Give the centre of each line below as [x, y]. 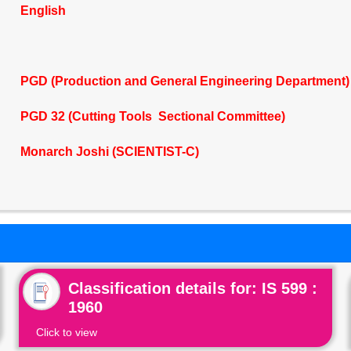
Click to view [67, 332]
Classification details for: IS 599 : [193, 288]
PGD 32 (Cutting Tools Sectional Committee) [152, 116]
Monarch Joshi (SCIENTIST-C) [109, 152]
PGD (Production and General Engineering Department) [185, 81]
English [43, 11]
